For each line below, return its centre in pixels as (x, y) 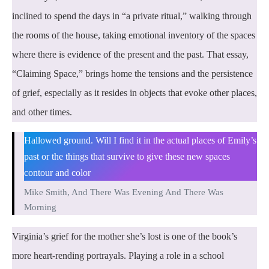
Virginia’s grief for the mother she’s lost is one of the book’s (125, 236)
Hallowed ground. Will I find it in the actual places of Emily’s (140, 140)
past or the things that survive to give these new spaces (127, 156)
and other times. (42, 112)
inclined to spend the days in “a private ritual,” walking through (132, 16)
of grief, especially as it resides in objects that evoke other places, (134, 92)
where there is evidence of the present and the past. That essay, (130, 54)
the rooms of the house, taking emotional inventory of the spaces (134, 35)
